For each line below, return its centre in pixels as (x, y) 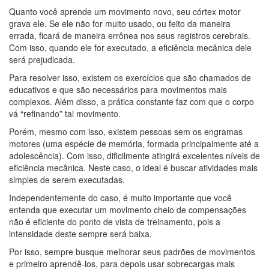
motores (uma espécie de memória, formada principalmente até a (134, 144)
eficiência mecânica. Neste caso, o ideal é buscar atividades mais (133, 168)
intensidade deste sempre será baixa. (80, 234)
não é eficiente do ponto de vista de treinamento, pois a (115, 222)
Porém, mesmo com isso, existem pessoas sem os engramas (126, 132)
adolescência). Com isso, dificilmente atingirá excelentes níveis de (134, 156)
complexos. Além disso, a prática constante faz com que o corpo (131, 102)
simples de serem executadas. (67, 180)
